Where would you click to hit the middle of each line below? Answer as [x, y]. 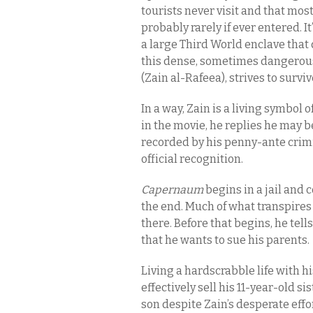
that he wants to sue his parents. [225, 240]
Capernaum [173, 190]
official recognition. [192, 159]
